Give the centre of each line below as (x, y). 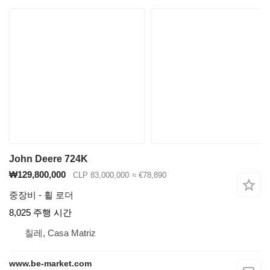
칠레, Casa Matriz (60, 233)
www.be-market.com (50, 264)
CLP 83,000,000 (101, 175)
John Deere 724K (49, 159)
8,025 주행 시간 (40, 213)
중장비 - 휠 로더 (41, 195)
